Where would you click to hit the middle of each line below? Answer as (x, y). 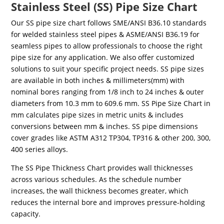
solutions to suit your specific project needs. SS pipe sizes (108, 68)
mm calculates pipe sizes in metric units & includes (97, 114)
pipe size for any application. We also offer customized (103, 57)
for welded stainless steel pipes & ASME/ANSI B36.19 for (105, 34)
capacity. (26, 213)
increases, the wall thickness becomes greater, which (100, 190)
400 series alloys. (40, 149)
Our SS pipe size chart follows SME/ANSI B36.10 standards (109, 22)
